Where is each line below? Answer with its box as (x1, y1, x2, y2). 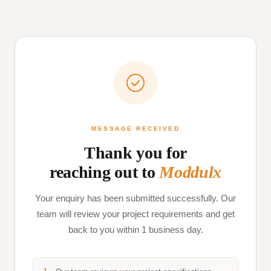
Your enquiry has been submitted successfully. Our (35, 193, 236, 203)
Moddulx (159, 163, 222, 181)
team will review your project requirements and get (36, 209, 235, 219)
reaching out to (49, 163, 160, 181)
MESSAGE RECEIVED (91, 125, 180, 132)
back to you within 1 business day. (68, 224, 203, 235)
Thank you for (83, 143, 188, 162)
